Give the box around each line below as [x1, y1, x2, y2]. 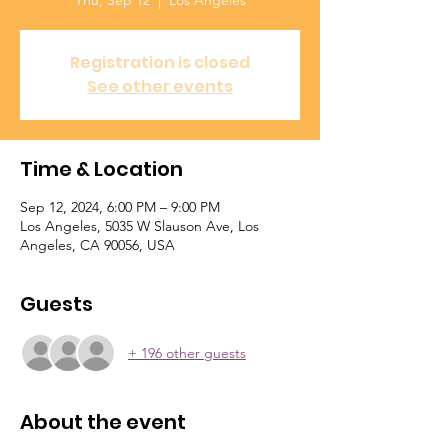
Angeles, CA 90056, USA [20, 236, 175, 254]
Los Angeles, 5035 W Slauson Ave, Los [20, 217, 259, 235]
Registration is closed [70, 51, 250, 74]
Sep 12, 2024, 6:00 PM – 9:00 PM [20, 198, 220, 216]
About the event [20, 408, 186, 436]
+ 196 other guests [128, 343, 246, 362]
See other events [87, 75, 233, 98]
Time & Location [20, 155, 183, 183]
